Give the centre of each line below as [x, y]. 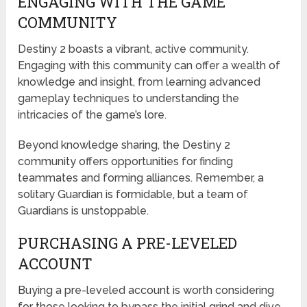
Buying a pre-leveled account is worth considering [146, 290]
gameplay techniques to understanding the [129, 98]
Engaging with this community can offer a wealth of [149, 65]
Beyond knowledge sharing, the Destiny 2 [124, 145]
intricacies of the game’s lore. [93, 114]
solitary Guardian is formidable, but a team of [133, 194]
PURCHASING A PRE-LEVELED [128, 243]
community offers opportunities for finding [126, 161]
